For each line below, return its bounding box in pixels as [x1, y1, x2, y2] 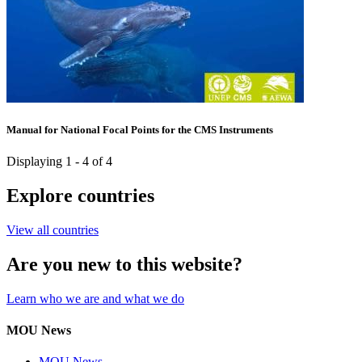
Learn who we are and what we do [6, 291, 184, 305]
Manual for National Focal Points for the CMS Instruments [6, 123, 273, 136]
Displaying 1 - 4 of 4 [6, 154, 112, 169]
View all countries [6, 222, 99, 237]
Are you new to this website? [6, 253, 242, 275]
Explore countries [6, 184, 154, 206]
